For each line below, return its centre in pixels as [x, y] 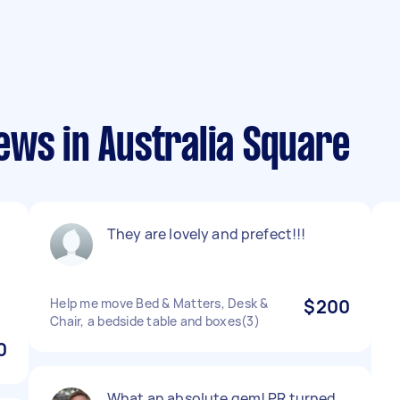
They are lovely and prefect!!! [207, 234]
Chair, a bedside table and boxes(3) [155, 321]
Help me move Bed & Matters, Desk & [159, 303]
